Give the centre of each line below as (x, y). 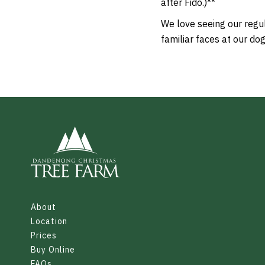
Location (49, 222)
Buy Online (53, 250)
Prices (44, 236)
